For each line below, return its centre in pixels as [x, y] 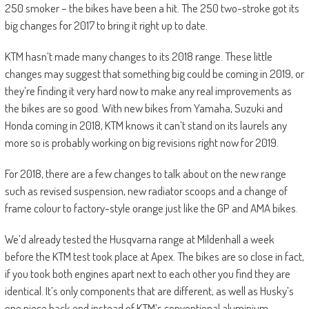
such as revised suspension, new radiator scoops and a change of [146, 191]
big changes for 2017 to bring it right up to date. [106, 26]
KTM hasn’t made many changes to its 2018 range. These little [138, 57]
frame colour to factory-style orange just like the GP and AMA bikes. [151, 208]
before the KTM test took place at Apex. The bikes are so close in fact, [154, 257]
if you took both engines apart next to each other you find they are [147, 274]
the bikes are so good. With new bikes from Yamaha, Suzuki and [143, 108]
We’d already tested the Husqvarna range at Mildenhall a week [139, 239]
